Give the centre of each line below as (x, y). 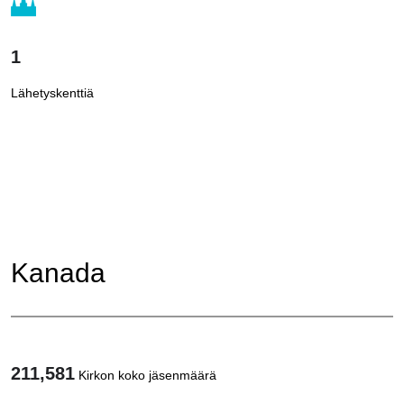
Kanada (58, 272)
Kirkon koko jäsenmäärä (147, 375)
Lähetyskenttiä (52, 92)
